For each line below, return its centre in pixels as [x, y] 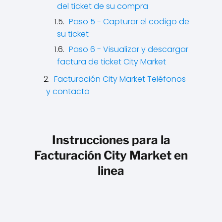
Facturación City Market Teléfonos [120, 79]
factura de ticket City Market [111, 62]
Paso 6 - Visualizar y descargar [129, 50]
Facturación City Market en [111, 156]
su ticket [73, 34]
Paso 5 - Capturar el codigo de [129, 22]
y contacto [68, 92]
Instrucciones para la [111, 140]
